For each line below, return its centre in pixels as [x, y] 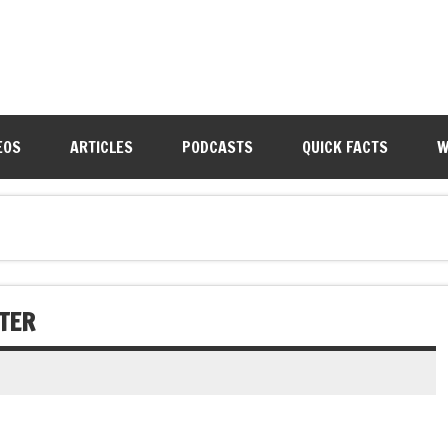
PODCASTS [217, 147]
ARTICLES [101, 147]
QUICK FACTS [344, 147]
